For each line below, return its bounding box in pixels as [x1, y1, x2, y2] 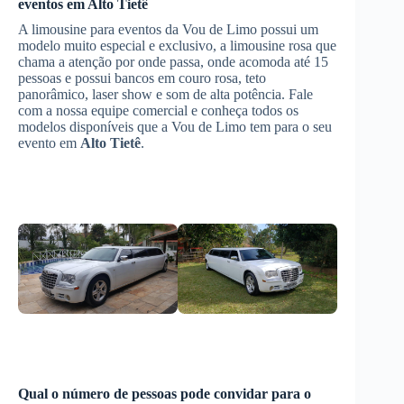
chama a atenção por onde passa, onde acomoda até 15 [18, 54, 328, 69]
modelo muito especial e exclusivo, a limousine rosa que [18, 38, 336, 53]
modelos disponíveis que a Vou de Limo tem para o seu [18, 119, 332, 134]
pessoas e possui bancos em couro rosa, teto [18, 70, 266, 86]
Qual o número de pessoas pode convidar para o [18, 385, 311, 401]
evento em [18, 135, 80, 151]
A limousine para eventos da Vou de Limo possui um [18, 22, 318, 37]
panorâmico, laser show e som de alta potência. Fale [18, 87, 313, 102]
